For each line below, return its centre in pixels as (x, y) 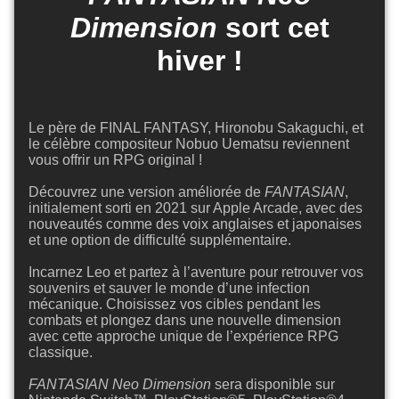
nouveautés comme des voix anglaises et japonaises (195, 224)
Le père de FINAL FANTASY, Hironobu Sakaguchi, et (196, 128)
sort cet (273, 28)
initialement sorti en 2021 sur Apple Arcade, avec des (195, 208)
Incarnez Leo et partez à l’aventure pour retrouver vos (196, 272)
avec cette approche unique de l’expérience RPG (183, 336)
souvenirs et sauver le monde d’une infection (169, 288)
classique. (61, 352)
